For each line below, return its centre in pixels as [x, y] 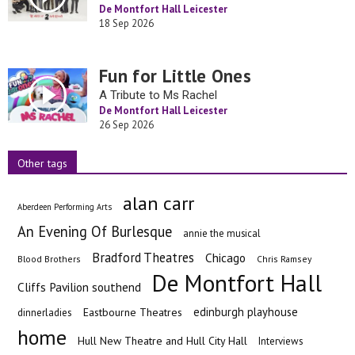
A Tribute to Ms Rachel [158, 95]
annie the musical [222, 233]
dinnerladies [45, 313]
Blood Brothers [49, 259]
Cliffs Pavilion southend [79, 287]
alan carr [158, 203]
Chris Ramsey [284, 259]
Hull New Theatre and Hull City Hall [162, 341]
